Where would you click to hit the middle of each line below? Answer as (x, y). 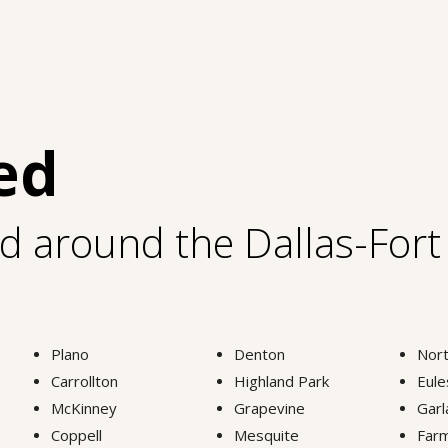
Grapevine (269, 407)
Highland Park (281, 380)
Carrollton (85, 380)
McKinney (84, 407)
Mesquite (266, 434)
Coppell (77, 434)
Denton (259, 353)
